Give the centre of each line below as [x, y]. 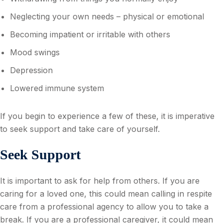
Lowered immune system [57, 88]
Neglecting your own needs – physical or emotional [107, 16]
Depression [31, 70]
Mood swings [35, 52]
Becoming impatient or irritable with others [90, 34]
